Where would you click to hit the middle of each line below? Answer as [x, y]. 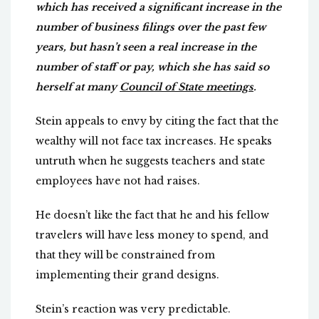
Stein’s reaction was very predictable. [133, 309]
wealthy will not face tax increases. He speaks [154, 141]
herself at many [78, 87]
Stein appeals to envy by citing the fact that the [157, 121]
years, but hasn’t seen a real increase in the [146, 47]
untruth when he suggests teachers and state [150, 161]
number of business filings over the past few [151, 27]
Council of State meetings [187, 87]
